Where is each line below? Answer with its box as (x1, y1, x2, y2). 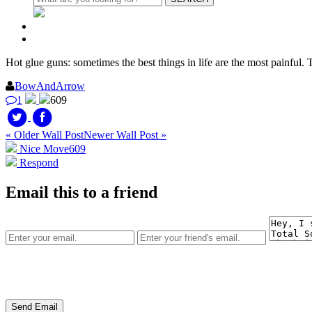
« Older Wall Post (6, 129, 84, 141)
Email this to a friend (6, 183, 157, 201)
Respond (17, 157, 58, 169)
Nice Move (19, 143, 69, 155)
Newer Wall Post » (84, 129, 166, 141)
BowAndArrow (15, 80, 85, 93)
